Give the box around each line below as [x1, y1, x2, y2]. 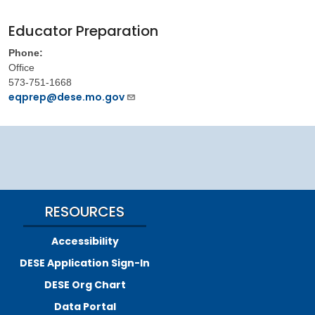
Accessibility [51, 233, 119, 248]
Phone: [8, 46, 44, 58]
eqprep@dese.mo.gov [8, 89, 125, 104]
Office [8, 61, 35, 73]
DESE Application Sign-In [20, 255, 150, 270]
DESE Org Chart [44, 277, 126, 292]
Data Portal [53, 299, 116, 314]
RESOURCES [45, 201, 125, 221]
